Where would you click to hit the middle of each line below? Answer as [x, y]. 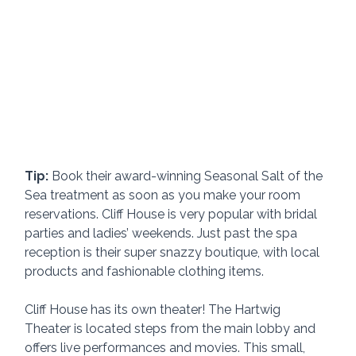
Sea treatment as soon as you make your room [164, 195]
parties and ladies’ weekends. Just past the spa [163, 233]
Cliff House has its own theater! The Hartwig [155, 309]
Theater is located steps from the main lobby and [172, 328]
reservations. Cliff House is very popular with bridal [173, 214]
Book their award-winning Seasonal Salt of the [188, 176]
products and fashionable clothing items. [145, 271]
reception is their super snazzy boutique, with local [174, 252]
